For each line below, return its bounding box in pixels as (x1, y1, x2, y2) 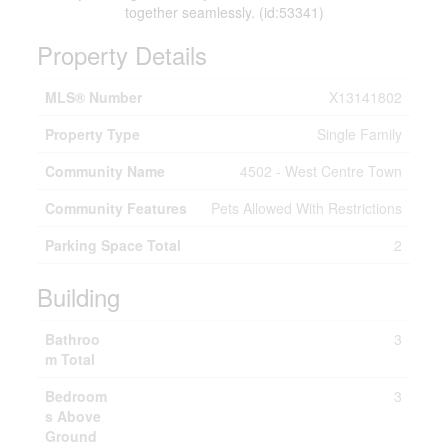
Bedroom (45, 386, 108, 406)
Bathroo (45, 329, 101, 349)
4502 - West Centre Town (240, 161, 403, 181)
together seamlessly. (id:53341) (124, 2, 324, 22)
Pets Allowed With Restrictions (211, 198, 403, 218)
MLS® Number (45, 87, 143, 107)
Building (37, 279, 121, 314)
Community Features (45, 198, 188, 218)
